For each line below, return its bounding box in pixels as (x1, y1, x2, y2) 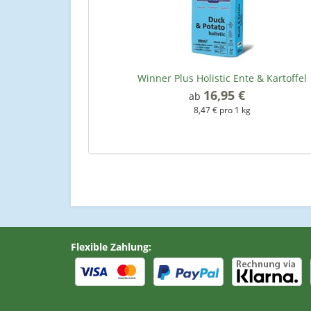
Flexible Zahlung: (71, 239, 151, 253)
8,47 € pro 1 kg (193, 103, 251, 115)
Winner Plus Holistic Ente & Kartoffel (137, 71, 307, 85)
